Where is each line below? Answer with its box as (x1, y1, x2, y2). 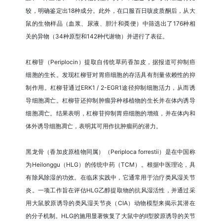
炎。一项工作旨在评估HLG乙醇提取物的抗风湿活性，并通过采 (26, 186, 195, 194)
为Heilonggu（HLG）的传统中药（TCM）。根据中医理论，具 (26, 161, 195, 169)
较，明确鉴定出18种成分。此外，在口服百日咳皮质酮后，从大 (26, 7, 195, 15)
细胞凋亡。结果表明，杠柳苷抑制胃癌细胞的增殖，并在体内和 (26, 110, 195, 117)
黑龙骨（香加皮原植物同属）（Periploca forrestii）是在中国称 (26, 148, 195, 156)
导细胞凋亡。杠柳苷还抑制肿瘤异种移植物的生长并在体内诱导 (26, 97, 195, 105)
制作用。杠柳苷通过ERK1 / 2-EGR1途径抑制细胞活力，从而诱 (26, 84, 195, 92)
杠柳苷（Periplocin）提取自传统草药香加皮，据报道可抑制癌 (26, 58, 195, 66)
